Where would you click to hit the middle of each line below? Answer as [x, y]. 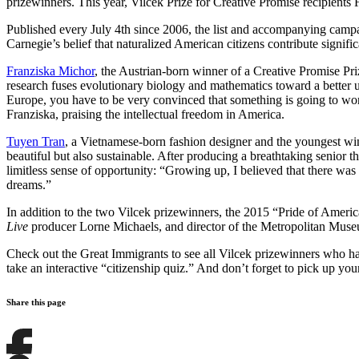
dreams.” [29, 185]
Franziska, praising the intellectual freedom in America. [145, 115]
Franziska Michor [50, 71]
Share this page [36, 303]
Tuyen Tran [36, 142]
